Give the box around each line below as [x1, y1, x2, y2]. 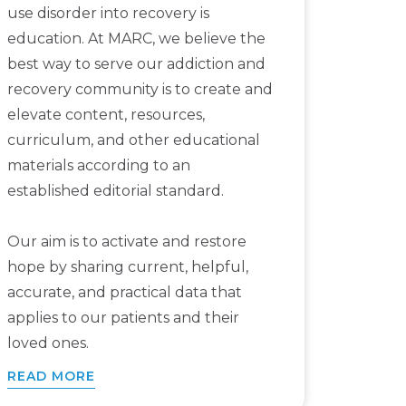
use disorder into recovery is [6, 5, 209, 23]
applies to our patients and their [6, 309, 239, 327]
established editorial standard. [6, 182, 224, 200]
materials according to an [6, 157, 190, 175]
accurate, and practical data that [6, 284, 242, 302]
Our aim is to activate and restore [6, 233, 246, 251]
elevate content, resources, [6, 106, 205, 124]
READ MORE [6, 367, 95, 384]
